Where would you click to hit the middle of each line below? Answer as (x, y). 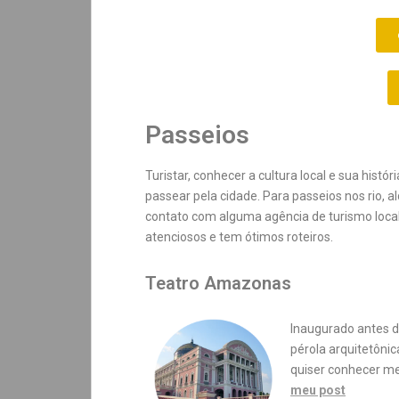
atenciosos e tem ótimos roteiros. (239, 237)
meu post (318, 390)
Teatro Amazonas (218, 283)
